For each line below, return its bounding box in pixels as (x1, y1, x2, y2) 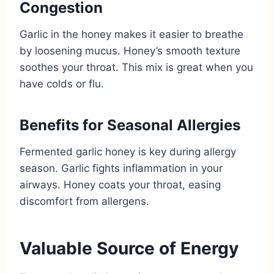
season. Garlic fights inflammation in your (20, 161, 223, 174)
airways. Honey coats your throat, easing (20, 178, 221, 191)
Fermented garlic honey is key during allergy (20, 145, 236, 158)
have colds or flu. (20, 77, 104, 90)
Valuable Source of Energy (20, 237, 239, 259)
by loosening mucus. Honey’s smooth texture (20, 44, 240, 57)
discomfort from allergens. (20, 194, 149, 207)
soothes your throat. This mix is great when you (20, 61, 253, 73)
